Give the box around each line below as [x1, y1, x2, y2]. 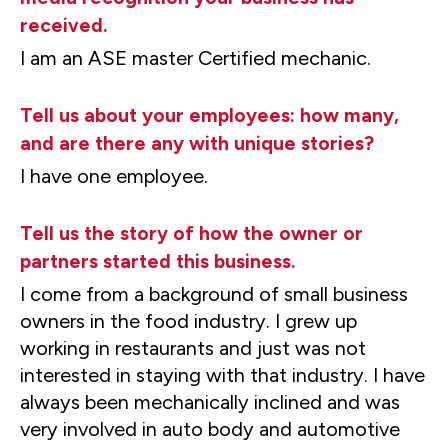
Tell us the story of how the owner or [20, 221, 363, 245]
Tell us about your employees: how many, [20, 103, 399, 127]
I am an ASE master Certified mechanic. [20, 45, 371, 70]
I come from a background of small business [20, 281, 408, 306]
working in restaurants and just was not [20, 335, 366, 360]
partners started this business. [20, 249, 295, 273]
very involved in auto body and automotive [20, 416, 400, 441]
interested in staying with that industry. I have [20, 362, 425, 387]
